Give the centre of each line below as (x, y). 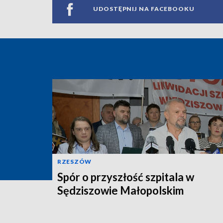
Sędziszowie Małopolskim (120, 190)
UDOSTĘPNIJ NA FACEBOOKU (144, 9)
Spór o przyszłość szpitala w (126, 177)
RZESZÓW (74, 161)
